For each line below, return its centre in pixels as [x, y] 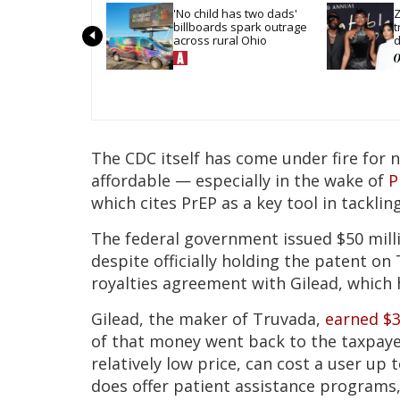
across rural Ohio [220, 40]
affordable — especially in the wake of [240, 181]
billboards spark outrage [240, 26]
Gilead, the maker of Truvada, [208, 319]
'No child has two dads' [235, 13]
